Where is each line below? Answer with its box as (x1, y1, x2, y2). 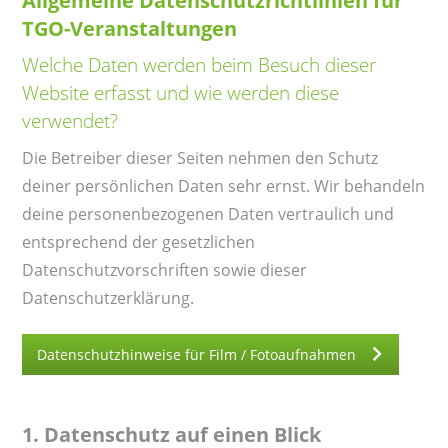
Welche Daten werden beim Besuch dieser (22, 51, 377, 78)
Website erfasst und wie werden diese (22, 79, 340, 106)
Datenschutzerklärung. (22, 287, 195, 310)
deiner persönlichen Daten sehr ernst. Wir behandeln (22, 175, 426, 198)
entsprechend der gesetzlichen (22, 231, 256, 254)
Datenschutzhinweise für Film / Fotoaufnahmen (36, 345, 356, 365)
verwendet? (22, 107, 119, 134)
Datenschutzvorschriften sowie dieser (22, 259, 308, 282)
